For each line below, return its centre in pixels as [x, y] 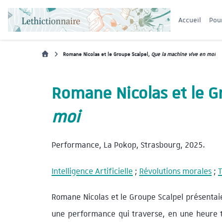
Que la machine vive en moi [183, 54]
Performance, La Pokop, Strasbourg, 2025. [128, 145]
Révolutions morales [175, 170]
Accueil [190, 20]
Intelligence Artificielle [92, 170]
